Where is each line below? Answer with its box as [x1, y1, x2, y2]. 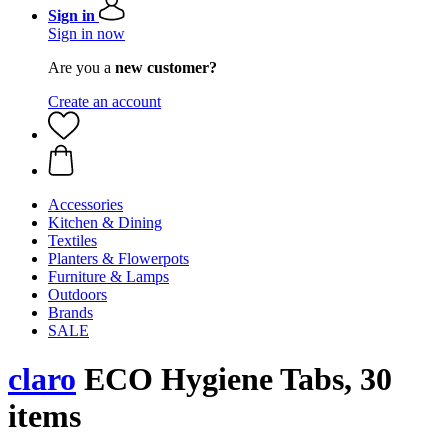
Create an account [48, 93, 161, 110]
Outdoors [48, 286, 107, 303]
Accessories [48, 196, 123, 213]
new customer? [115, 59, 217, 76]
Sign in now [48, 25, 125, 42]
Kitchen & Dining [48, 214, 162, 231]
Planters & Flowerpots [48, 250, 189, 267]
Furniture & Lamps [48, 268, 169, 285]
